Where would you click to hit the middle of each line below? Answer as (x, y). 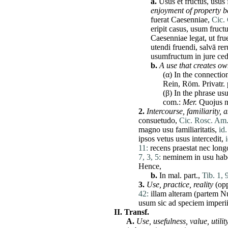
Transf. (137, 212)
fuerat (160, 20)
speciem (191, 203)
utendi (161, 47)
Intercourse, (166, 111)
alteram (180, 194)
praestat (185, 148)
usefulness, (170, 221)
